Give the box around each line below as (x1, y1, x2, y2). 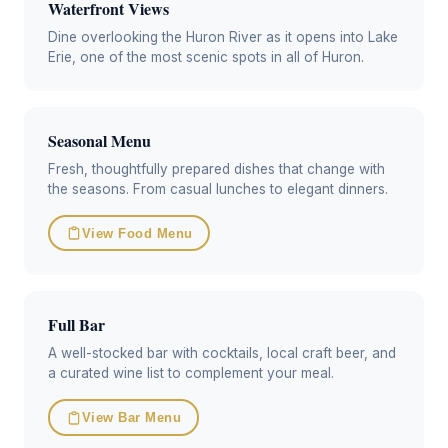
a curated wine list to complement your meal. (48, 365, 334, 382)
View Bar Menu (81, 410, 182, 426)
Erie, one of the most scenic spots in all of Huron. (48, 48, 364, 65)
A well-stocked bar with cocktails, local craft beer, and (48, 345, 396, 362)
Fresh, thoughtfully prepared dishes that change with (48, 160, 385, 177)
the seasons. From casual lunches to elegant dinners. (48, 180, 388, 197)
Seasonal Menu (48, 128, 151, 152)
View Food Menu (81, 225, 193, 241)
